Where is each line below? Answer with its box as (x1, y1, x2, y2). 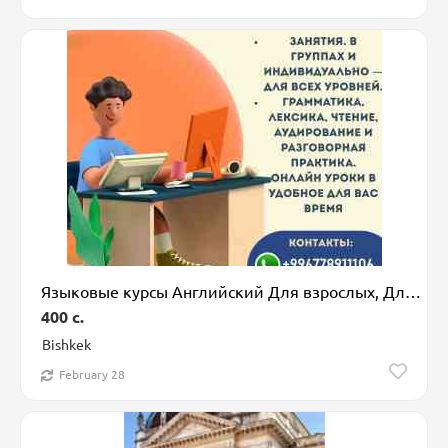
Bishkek (42, 335, 91, 353)
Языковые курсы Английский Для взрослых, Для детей (405, 281, 421, 301)
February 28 (59, 366, 125, 383)
